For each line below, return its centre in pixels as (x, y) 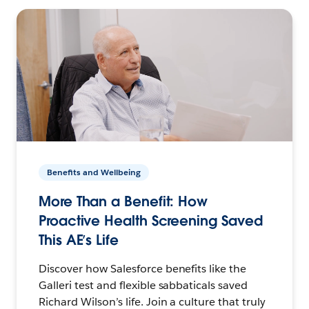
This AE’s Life (79, 240)
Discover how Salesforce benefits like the (143, 268)
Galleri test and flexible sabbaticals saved (143, 285)
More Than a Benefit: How (123, 201)
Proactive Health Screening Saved (151, 220)
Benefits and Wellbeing (94, 172)
